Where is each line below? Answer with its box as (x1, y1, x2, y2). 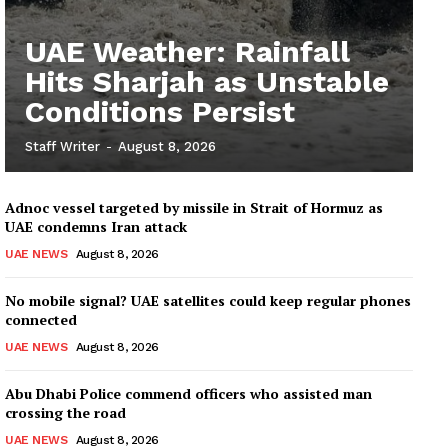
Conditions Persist (25, 93, 295, 129)
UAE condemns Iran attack (5, 216, 187, 236)
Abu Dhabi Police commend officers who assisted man (5, 383, 372, 403)
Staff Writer (25, 138, 100, 154)
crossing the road (5, 402, 126, 422)
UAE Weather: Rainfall (25, 33, 350, 69)
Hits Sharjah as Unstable (25, 63, 389, 99)
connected (5, 309, 77, 329)
